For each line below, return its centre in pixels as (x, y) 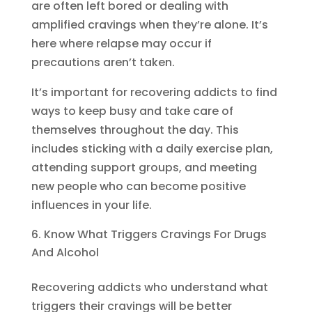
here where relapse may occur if (121, 44)
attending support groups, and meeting (144, 168)
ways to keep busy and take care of (132, 111)
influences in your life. (91, 205)
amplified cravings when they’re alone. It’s (149, 25)
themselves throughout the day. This (135, 130)
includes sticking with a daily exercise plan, (152, 149)
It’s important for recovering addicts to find (154, 93)
